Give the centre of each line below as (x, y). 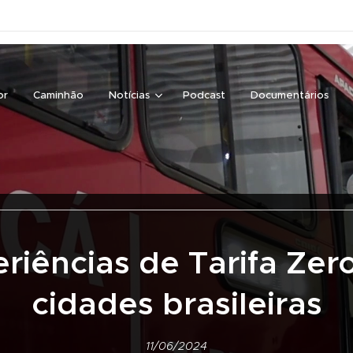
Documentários (290, 95)
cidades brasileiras (176, 303)
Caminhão (58, 95)
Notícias (129, 95)
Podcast (204, 95)
